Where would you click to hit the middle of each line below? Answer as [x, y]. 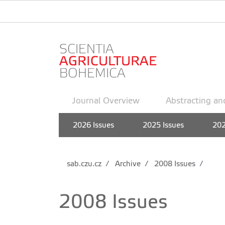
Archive [127, 164]
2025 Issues [163, 125]
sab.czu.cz [84, 164]
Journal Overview [105, 101]
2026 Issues [94, 125]
